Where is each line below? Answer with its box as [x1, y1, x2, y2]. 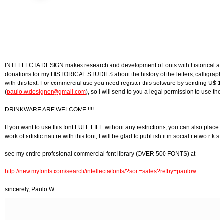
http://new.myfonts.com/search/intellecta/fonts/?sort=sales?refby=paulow [5, 168, 196, 175]
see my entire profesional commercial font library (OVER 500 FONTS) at [5, 150, 195, 157]
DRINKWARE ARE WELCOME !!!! [5, 106, 94, 113]
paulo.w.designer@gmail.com [7, 88, 86, 95]
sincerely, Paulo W [5, 186, 54, 192]
